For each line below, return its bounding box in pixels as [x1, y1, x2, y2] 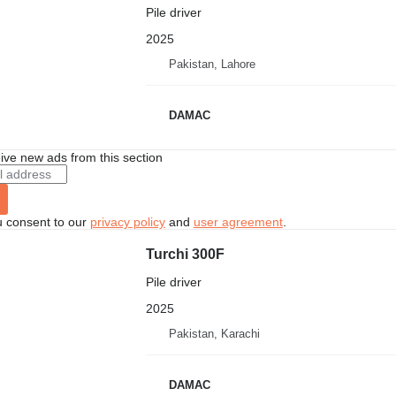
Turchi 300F [145, 247, 225, 262]
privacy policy [89, 215, 165, 229]
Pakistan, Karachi [168, 327, 260, 340]
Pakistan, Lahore [168, 57, 255, 71]
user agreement [193, 215, 283, 229]
